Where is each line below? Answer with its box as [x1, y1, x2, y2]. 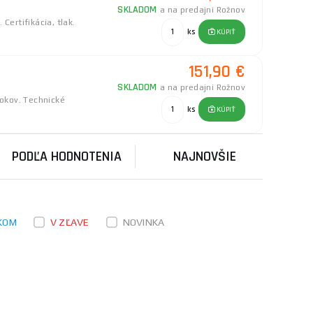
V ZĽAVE [50, 217, 89, 228]
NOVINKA [122, 217, 165, 228]
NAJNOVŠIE [173, 147, 236, 166]
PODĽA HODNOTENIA [12, 147, 122, 166]
